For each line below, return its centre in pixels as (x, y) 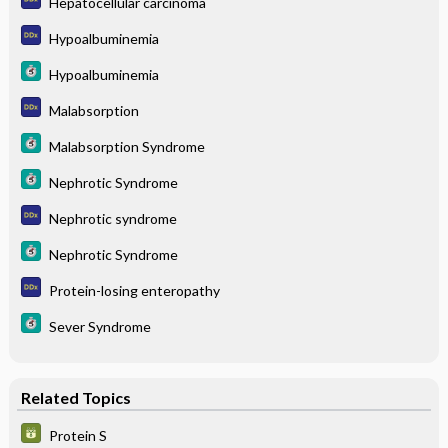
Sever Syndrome (99, 326)
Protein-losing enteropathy (134, 290)
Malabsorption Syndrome (126, 146)
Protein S (77, 435)
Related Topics (75, 397)
